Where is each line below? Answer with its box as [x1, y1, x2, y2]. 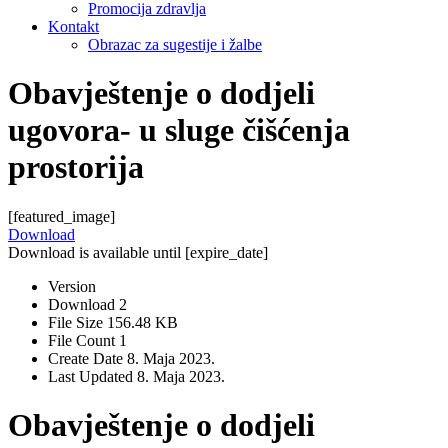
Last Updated [48, 367, 137, 385]
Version [48, 277, 96, 295]
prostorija [8, 149, 144, 186]
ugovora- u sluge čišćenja [8, 112, 350, 149]
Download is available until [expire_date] [8, 243, 268, 261]
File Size [48, 313, 107, 331]
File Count [48, 331, 119, 349]
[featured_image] [8, 207, 115, 225]
